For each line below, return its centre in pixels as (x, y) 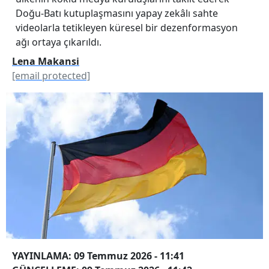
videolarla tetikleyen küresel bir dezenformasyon (127, 27)
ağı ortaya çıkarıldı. (59, 42)
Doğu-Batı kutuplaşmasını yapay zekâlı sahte (117, 13)
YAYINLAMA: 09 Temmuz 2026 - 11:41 (98, 256)
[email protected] (51, 75)
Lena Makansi (46, 61)
